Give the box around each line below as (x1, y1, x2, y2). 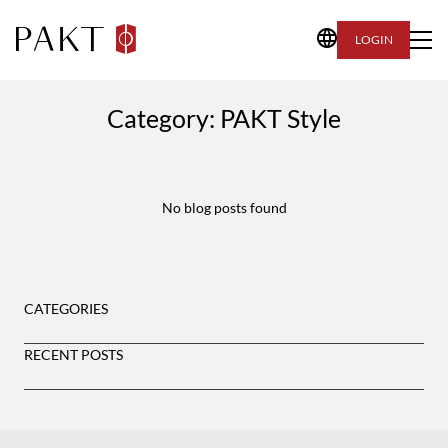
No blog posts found (161, 199, 287, 216)
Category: (107, 103, 220, 133)
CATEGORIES (24, 300, 108, 317)
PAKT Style (220, 103, 341, 133)
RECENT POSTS (24, 346, 123, 363)
